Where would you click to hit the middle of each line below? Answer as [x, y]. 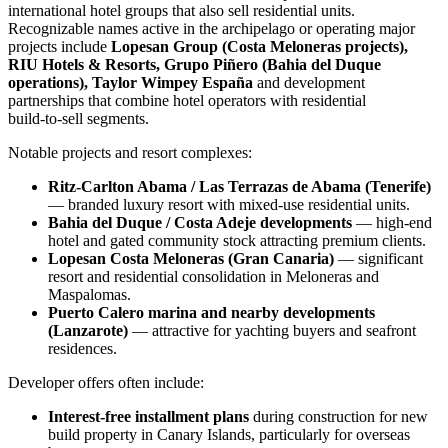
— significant [378, 258]
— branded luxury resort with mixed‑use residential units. [229, 204]
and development [309, 82]
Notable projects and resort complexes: [130, 152]
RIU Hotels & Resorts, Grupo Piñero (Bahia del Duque [194, 64]
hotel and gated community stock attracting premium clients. [237, 240]
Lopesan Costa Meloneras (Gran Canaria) [191, 258]
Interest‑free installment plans [148, 416]
